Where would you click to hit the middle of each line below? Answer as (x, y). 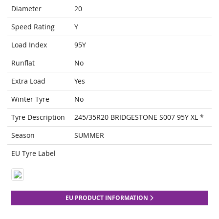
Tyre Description (38, 117)
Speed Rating (33, 27)
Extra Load (28, 81)
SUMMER (89, 135)
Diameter (26, 9)
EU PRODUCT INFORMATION (108, 198)
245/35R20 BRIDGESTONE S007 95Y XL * (139, 117)
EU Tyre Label (33, 153)
